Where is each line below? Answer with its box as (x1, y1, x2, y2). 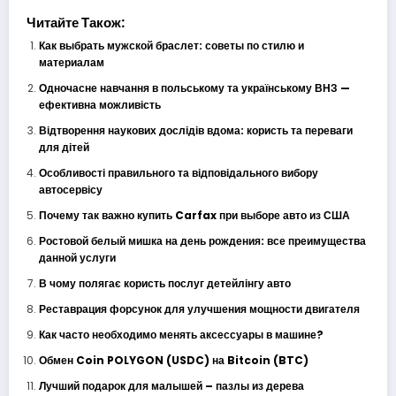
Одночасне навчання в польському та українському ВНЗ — (38, 80, 350, 95)
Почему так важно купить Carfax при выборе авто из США (38, 207, 350, 223)
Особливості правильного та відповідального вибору (38, 164, 318, 180)
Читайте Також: (27, 12, 125, 32)
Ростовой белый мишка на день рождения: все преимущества (38, 232, 366, 248)
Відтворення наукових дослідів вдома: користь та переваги (38, 122, 353, 138)
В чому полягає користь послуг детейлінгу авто (38, 275, 291, 291)
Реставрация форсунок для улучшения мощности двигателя (38, 301, 360, 316)
